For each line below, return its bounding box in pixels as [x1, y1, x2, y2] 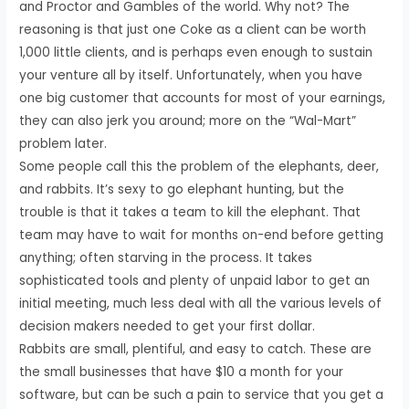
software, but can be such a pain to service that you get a [19, 385, 384, 404]
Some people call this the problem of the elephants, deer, [19, 157, 380, 175]
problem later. [19, 134, 108, 152]
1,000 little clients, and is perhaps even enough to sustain [19, 43, 373, 61]
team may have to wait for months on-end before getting [19, 225, 384, 244]
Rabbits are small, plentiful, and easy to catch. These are [19, 340, 372, 358]
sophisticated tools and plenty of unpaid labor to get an [19, 271, 371, 289]
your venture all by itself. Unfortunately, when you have [19, 66, 363, 84]
